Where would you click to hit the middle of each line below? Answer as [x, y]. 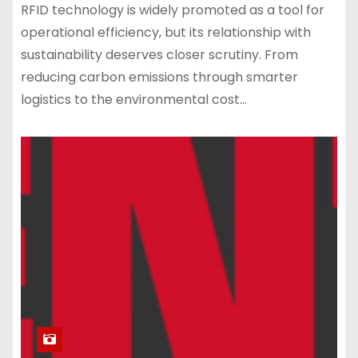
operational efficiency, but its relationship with [166, 32]
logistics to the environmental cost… [134, 99]
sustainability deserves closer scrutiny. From [159, 54]
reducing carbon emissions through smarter [159, 77]
